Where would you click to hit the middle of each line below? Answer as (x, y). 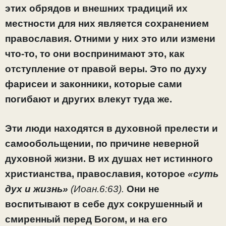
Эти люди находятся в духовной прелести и (111, 129)
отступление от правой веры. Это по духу (106, 69)
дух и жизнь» (38, 189)
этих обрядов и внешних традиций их (96, 8)
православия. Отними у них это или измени (110, 38)
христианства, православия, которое (96, 174)
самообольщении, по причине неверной (102, 144)
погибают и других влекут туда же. (89, 99)
